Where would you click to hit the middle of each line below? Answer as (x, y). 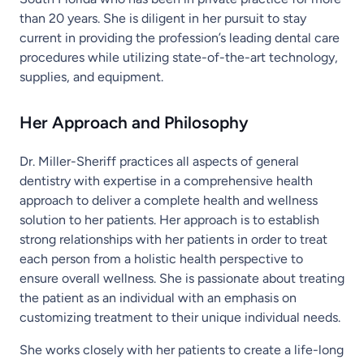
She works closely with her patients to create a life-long (182, 349)
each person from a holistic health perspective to (161, 258)
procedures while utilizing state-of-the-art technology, (179, 57)
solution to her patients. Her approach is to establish (169, 219)
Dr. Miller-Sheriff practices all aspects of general (159, 161)
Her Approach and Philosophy (134, 122)
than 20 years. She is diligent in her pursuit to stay (163, 18)
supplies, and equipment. (91, 76)
